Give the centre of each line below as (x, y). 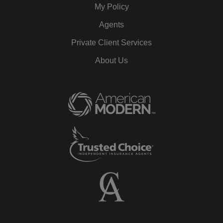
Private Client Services (111, 42)
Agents (111, 24)
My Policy (111, 6)
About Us (111, 60)
